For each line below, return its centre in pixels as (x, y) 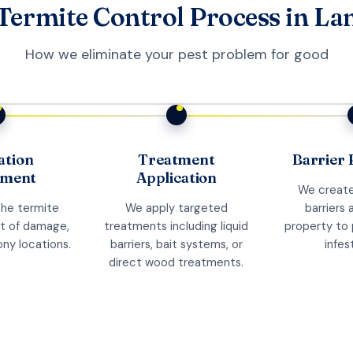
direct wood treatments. (176, 263)
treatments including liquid (176, 227)
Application (176, 178)
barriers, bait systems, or (176, 245)
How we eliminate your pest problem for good (176, 55)
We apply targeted (176, 208)
